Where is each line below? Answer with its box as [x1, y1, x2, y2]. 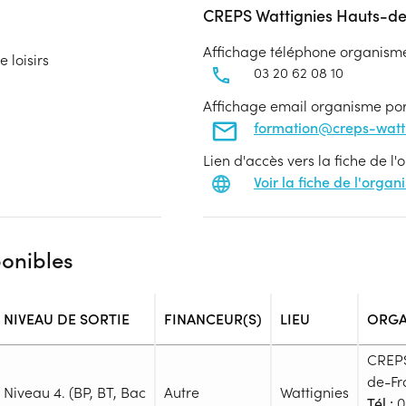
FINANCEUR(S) [163, 309, 262, 329]
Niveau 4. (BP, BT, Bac [3, 382, 146, 402]
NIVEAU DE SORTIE [3, 309, 130, 329]
